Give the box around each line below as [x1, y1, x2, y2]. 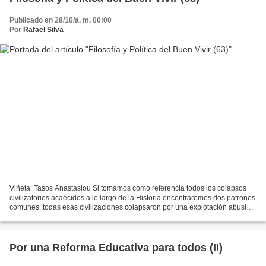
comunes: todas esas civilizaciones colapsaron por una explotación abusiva [9, 203, 254, 212]
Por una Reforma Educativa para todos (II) [9, 242, 223, 254]
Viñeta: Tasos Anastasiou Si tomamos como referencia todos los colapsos [9, 184, 246, 193]
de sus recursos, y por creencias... [9, 213, 119, 221]
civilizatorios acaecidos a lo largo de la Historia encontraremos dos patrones [9, 194, 255, 202]
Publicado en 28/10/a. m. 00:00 [9, 15, 112, 24]
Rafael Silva [23, 25, 64, 34]
